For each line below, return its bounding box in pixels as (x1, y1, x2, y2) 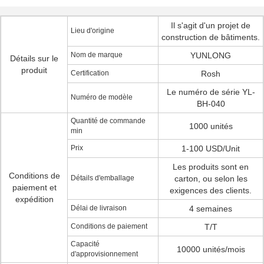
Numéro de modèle (71, 93, 133, 101)
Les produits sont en (173, 162, 249, 171)
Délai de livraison (71, 204, 127, 212)
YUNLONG (190, 51, 231, 60)
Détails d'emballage (71, 174, 134, 182)
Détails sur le (10, 54, 58, 63)
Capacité (71, 240, 100, 248)
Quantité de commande (71, 117, 146, 125)
